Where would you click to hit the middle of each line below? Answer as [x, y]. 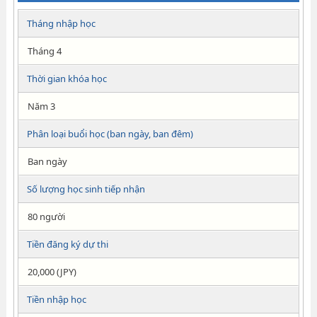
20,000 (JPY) [52, 272]
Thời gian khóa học [67, 79]
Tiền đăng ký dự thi [67, 244]
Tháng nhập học [61, 23]
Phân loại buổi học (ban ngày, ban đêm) [110, 134]
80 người [46, 217]
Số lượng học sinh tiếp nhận [86, 189]
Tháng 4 [44, 51]
